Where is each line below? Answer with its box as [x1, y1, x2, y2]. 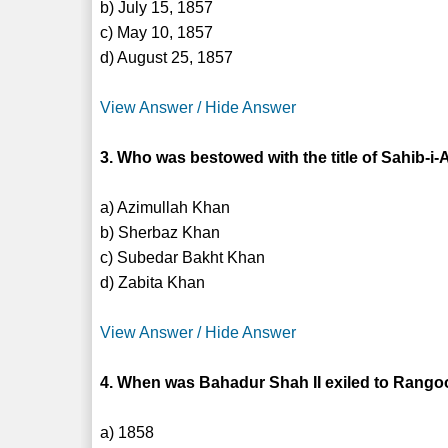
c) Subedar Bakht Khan [100, 248, 266, 266]
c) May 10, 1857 [100, 23, 214, 41]
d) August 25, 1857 [100, 48, 234, 66]
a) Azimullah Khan [100, 198, 231, 216]
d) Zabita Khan [100, 273, 206, 291]
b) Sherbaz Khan [100, 223, 221, 241]
